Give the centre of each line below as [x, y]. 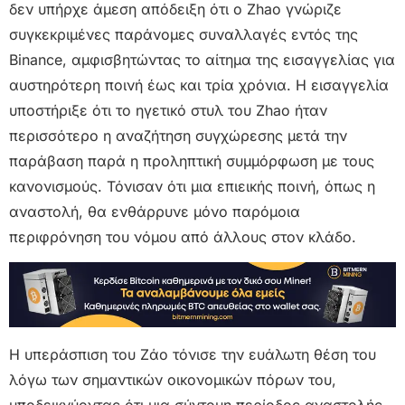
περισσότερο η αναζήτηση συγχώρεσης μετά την [178, 135]
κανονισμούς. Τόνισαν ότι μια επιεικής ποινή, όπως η [192, 186]
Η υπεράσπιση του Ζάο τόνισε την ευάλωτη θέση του [193, 354]
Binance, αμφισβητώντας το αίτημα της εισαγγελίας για [202, 59]
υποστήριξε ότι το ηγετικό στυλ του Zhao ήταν [168, 110]
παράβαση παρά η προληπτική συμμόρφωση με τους [192, 160]
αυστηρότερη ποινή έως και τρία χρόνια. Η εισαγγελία [199, 85]
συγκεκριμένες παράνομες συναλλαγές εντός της [184, 34]
